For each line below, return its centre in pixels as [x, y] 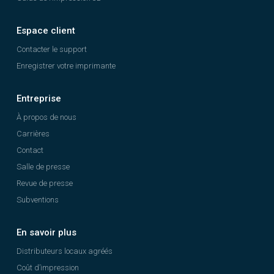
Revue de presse [45, 183]
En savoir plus [46, 232]
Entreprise [39, 98]
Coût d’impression [48, 268]
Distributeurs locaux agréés [65, 251]
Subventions [38, 200]
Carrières [33, 134]
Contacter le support [52, 49]
